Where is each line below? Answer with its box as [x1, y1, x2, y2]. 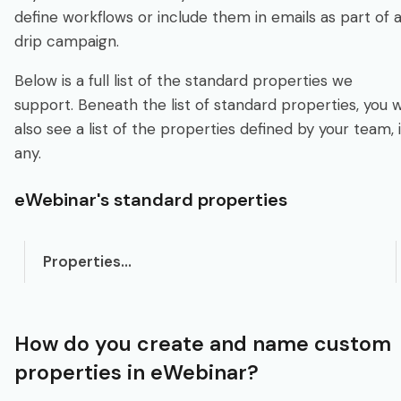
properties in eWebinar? [14, 358, 259, 386]
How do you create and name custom [14, 329, 391, 357]
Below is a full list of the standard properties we [14, 70, 353, 90]
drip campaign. [14, 30, 119, 51]
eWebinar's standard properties [14, 187, 287, 211]
